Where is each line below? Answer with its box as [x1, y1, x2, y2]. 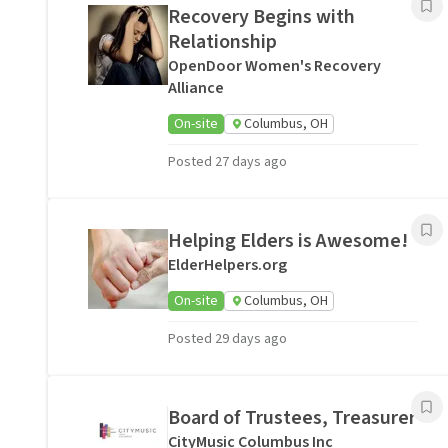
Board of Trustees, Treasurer [168, 404, 416, 432]
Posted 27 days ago [168, 152, 287, 172]
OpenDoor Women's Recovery [168, 55, 381, 77]
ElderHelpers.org [168, 254, 287, 276]
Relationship [168, 28, 277, 56]
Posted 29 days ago [168, 329, 287, 349]
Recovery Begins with [168, 3, 355, 31]
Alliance [168, 77, 224, 99]
